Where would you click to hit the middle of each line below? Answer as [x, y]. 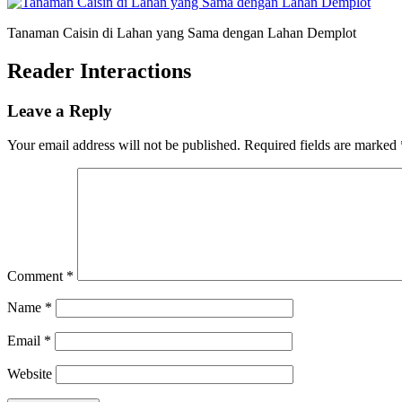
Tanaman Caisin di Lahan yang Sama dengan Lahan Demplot [182, 32]
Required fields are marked [322, 145]
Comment [37, 276]
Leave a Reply [60, 110]
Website [30, 374]
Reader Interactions [99, 70]
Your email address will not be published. [124, 145]
